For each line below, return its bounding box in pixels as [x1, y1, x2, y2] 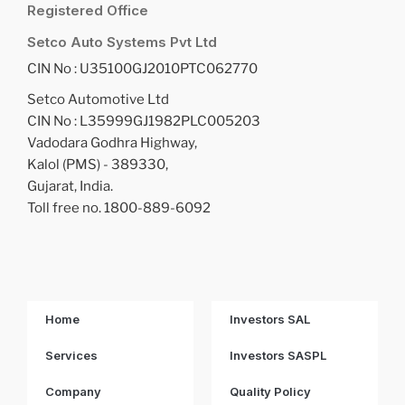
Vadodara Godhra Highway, [27, 134, 197, 151]
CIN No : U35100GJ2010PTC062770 [27, 60, 258, 77]
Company [45, 383, 101, 399]
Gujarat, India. [27, 177, 113, 194]
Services [45, 347, 98, 363]
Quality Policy [230, 383, 311, 399]
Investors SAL [230, 311, 310, 326]
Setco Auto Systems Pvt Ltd [27, 33, 217, 51]
